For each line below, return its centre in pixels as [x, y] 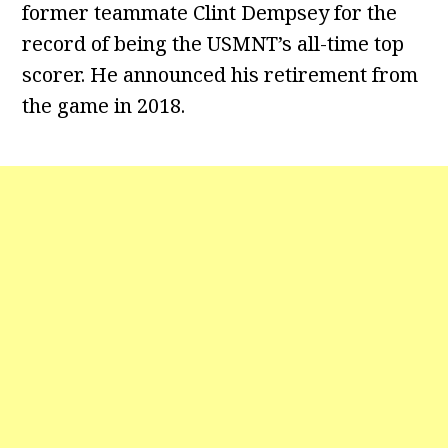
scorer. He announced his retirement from [220, 74]
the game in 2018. [104, 105]
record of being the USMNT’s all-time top [213, 43]
